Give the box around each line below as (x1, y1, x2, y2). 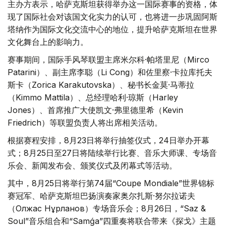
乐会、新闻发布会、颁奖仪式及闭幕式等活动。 (8, 160, 177, 171)
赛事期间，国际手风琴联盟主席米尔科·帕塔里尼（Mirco (8, 54, 209, 65)
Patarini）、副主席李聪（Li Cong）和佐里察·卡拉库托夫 (8, 67, 212, 78)
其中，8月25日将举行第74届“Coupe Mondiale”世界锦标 (8, 178, 214, 189)
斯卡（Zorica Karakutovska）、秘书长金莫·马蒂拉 (8, 80, 194, 90)
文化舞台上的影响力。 (8, 37, 88, 47)
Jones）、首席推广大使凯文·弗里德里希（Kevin (8, 105, 183, 116)
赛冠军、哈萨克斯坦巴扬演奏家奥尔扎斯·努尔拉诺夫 (8, 191, 195, 201)
